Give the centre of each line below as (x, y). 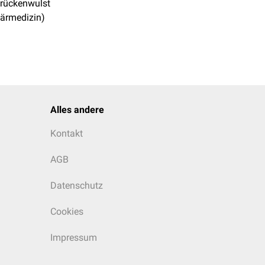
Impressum (74, 237)
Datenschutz (77, 185)
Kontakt (67, 133)
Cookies (67, 211)
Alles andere (77, 110)
